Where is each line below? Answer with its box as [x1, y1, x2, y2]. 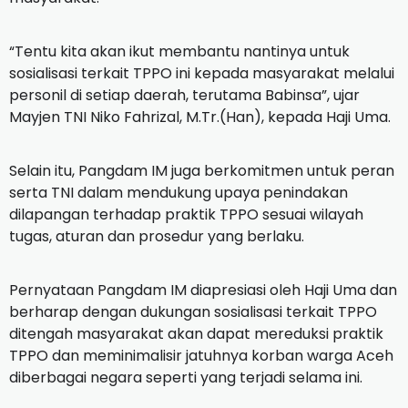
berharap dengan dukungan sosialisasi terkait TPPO [9, 301, 377, 322]
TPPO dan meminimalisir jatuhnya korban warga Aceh [9, 344, 393, 366]
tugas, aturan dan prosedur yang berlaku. [9, 225, 308, 247]
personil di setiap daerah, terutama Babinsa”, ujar [9, 84, 360, 106]
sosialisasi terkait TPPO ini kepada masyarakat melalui [9, 62, 394, 84]
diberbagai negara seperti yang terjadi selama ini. [9, 366, 366, 388]
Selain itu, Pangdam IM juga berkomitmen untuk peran [9, 159, 394, 181]
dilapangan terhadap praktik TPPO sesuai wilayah [9, 203, 363, 225]
